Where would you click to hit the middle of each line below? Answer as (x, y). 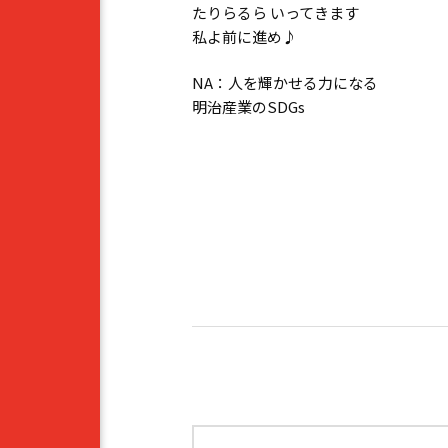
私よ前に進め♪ (244, 37)
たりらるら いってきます (275, 13)
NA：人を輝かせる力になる (285, 83)
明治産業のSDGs (248, 107)
